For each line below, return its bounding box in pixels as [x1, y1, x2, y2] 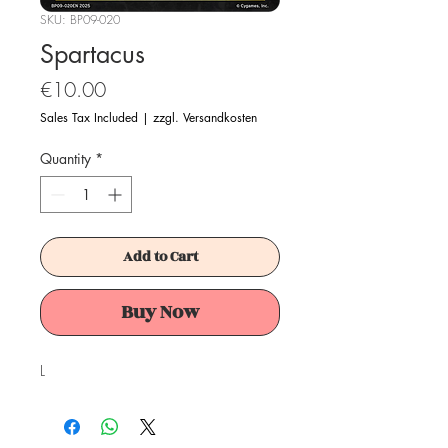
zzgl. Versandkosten [153, 108, 257, 126]
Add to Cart [122, 245, 198, 267]
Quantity [40, 148, 91, 168]
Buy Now [120, 297, 200, 326]
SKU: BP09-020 [40, 10, 120, 28]
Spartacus [40, 37, 145, 70]
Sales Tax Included [40, 108, 138, 126]
